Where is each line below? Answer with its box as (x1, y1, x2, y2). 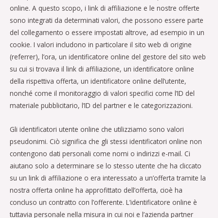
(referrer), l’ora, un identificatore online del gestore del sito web (10, 52, 206, 61)
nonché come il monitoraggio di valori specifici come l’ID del (10, 88, 195, 98)
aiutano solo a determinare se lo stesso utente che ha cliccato (10, 161, 201, 170)
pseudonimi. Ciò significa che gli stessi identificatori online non (10, 136, 202, 146)
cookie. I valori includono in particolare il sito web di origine (10, 39, 192, 49)
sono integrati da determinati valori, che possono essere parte (10, 15, 203, 25)
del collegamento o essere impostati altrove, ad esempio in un (10, 27, 204, 37)
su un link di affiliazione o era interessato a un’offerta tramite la (10, 173, 206, 182)
